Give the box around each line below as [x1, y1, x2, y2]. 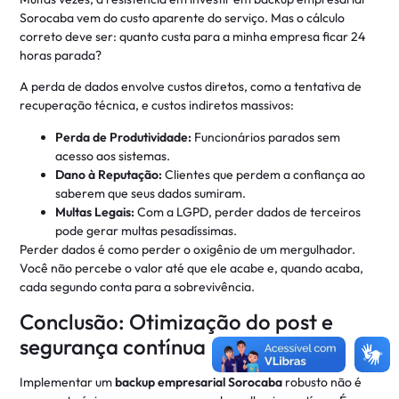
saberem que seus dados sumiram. [55, 184, 247, 201]
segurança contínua [20, 332, 207, 360]
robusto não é [282, 373, 362, 390]
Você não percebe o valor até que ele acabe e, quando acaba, [20, 259, 364, 276]
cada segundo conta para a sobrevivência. [20, 278, 256, 295]
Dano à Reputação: [55, 166, 163, 183]
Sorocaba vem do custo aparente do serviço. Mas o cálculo [20, 9, 346, 26]
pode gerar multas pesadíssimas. [55, 222, 238, 239]
